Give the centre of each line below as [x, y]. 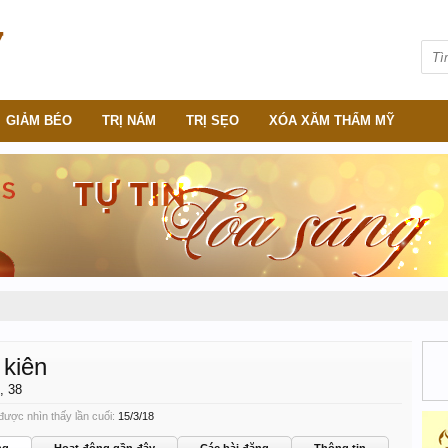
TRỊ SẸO [212, 120]
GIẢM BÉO [39, 120]
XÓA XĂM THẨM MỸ [332, 120]
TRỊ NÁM [129, 120]
